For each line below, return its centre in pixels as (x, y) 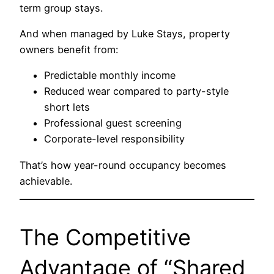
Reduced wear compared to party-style (136, 91)
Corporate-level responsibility (114, 139)
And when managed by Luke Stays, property (125, 33)
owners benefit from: (69, 49)
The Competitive (105, 237)
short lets (67, 107)
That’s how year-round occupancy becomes (123, 165)
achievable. (46, 181)
